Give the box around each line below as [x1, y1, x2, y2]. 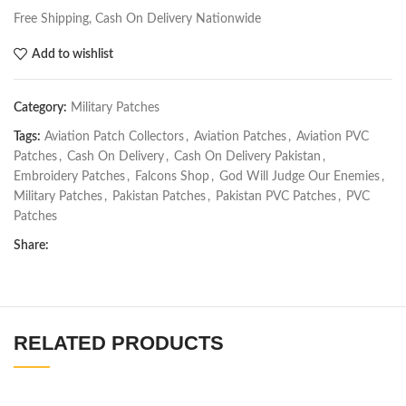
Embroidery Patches [14, 170, 125, 184]
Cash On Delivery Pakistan [174, 150, 321, 164]
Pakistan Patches [112, 190, 206, 204]
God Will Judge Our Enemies [219, 170, 380, 184]
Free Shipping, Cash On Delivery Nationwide [14, 13, 261, 26]
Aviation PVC [296, 130, 369, 144]
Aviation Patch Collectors [44, 130, 184, 144]
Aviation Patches [194, 130, 286, 144]
